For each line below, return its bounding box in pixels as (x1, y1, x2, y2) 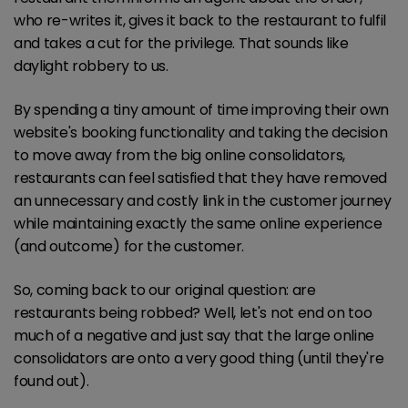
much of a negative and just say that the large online (14, 325, 375, 347)
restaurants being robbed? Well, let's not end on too (14, 302, 372, 324)
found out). (14, 371, 93, 393)
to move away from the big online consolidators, (14, 144, 345, 166)
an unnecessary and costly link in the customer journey (14, 189, 392, 211)
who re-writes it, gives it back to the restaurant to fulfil (14, 9, 387, 31)
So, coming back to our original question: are (14, 280, 316, 301)
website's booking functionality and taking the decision (14, 121, 388, 143)
